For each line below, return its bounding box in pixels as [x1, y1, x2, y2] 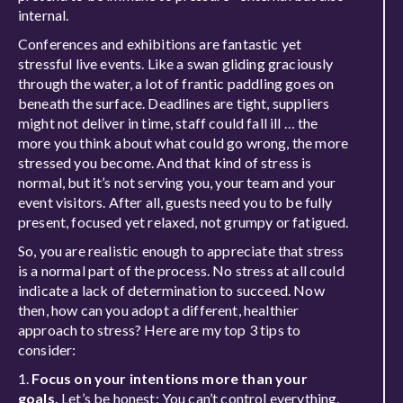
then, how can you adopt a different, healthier [18, 301, 300, 318]
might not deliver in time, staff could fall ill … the [18, 114, 318, 131]
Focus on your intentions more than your [31, 370, 308, 387]
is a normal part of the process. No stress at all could [18, 262, 345, 279]
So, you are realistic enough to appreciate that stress [18, 242, 345, 259]
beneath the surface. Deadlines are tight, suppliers [18, 94, 330, 112]
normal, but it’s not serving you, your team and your [18, 174, 336, 191]
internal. [18, 6, 69, 23]
